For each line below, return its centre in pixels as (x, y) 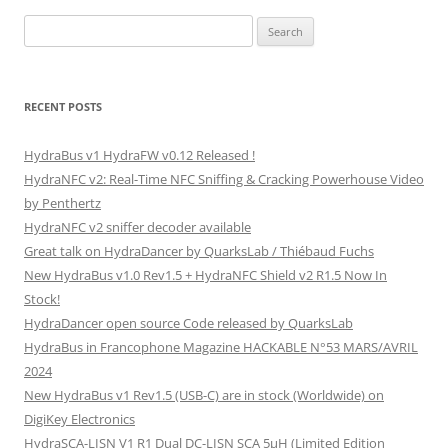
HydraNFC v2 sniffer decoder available (137, 227)
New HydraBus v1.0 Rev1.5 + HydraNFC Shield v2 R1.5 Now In (205, 275)
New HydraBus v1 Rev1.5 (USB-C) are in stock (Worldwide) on (204, 395)
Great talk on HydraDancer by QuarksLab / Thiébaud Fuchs (199, 251)
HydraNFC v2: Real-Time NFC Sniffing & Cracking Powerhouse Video (224, 179)
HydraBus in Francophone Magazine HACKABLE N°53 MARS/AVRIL (221, 347)
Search (43, 26)
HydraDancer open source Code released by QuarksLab (188, 323)
